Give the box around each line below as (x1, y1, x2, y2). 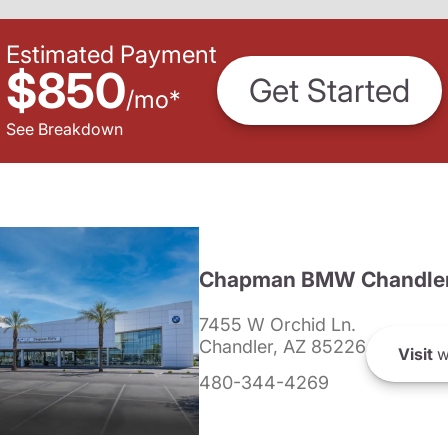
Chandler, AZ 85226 (199, 336, 366, 357)
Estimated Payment (6, 39, 217, 69)
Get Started (249, 71, 410, 111)
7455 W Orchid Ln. (199, 314, 356, 335)
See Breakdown (6, 118, 123, 139)
